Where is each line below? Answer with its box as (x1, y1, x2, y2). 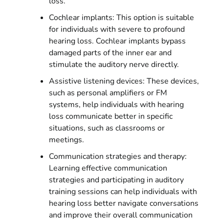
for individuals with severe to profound (49, 24, 185, 35)
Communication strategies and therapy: (49, 151, 187, 162)
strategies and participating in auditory (49, 175, 184, 185)
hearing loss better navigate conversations (49, 198, 198, 209)
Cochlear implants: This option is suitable (49, 12, 194, 23)
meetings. (49, 134, 84, 145)
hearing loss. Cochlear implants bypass (49, 36, 186, 46)
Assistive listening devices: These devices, (49, 76, 199, 87)
